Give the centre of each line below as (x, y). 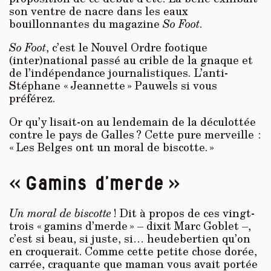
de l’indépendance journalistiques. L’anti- (119, 73)
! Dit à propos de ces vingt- (183, 213)
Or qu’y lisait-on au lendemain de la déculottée (132, 122)
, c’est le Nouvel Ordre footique (127, 47)
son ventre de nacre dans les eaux (99, 11)
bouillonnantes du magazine (86, 24)
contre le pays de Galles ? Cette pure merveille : (135, 135)
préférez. (32, 98)
